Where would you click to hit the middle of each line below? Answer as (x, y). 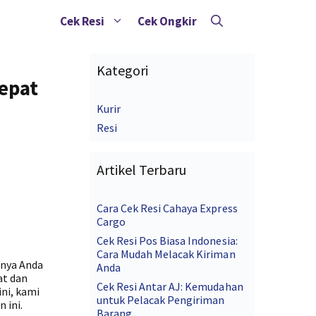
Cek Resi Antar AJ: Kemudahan (170, 286)
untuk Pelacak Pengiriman (161, 300)
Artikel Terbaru (142, 170)
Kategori (123, 70)
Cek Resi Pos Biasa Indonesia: (167, 241)
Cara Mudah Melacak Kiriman (166, 254)
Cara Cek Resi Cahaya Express (167, 208)
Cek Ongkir (167, 21)
